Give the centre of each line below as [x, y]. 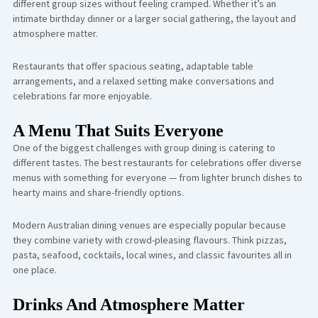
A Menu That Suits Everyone [118, 131]
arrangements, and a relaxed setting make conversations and [143, 81]
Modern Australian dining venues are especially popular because [149, 225]
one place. [34, 269]
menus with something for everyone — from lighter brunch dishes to [157, 177]
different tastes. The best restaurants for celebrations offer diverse [157, 163]
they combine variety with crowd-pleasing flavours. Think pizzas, [149, 240]
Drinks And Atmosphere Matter [128, 305]
